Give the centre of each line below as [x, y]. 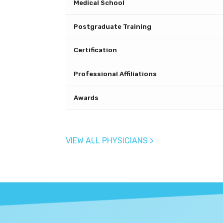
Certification [96, 50]
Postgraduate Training [113, 26]
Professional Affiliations [115, 74]
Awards [86, 98]
